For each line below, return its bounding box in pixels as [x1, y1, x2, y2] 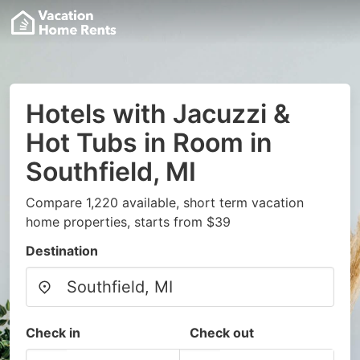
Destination [26, 243, 98, 259]
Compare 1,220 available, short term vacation [26, 194, 304, 211]
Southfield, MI [26, 156, 196, 187]
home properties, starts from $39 [26, 214, 231, 230]
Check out [190, 325, 254, 341]
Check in [26, 325, 80, 341]
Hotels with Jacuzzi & [26, 98, 290, 129]
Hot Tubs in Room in [26, 127, 272, 158]
